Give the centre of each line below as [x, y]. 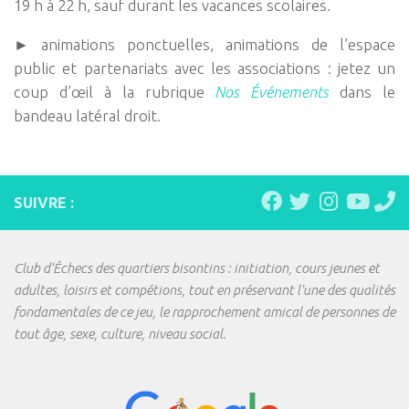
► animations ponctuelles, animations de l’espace [204, 45]
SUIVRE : [44, 202]
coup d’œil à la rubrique [115, 92]
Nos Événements [272, 92]
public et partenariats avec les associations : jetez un [204, 68]
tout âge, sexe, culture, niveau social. [120, 333]
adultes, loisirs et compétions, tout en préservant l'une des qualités [204, 289]
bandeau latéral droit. [87, 116]
